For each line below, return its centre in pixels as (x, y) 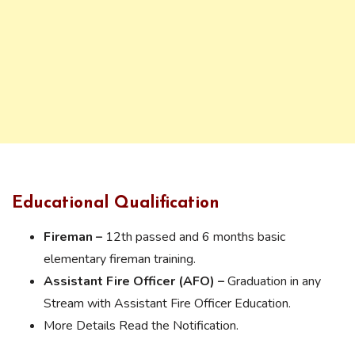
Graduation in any (273, 281)
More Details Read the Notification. (141, 325)
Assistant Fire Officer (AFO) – (134, 281)
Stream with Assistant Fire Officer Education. (167, 303)
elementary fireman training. (120, 259)
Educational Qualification (116, 203)
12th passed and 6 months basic (194, 237)
